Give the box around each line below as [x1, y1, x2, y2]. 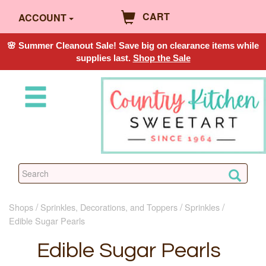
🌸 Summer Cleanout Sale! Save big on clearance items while [7, 40, 259, 50]
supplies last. [75, 52, 133, 63]
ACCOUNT [18, 11, 66, 25]
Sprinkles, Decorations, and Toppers [40, 200, 178, 213]
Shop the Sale [132, 52, 191, 63]
